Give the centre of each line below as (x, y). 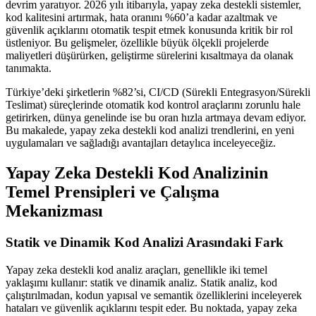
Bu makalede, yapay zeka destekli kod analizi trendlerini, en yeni (150, 130)
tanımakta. (29, 68)
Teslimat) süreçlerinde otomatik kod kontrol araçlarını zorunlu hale (153, 105)
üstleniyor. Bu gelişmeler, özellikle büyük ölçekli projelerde (137, 43)
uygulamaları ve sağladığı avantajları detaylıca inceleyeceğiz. (141, 143)
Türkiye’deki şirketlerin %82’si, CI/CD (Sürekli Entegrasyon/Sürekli (158, 92)
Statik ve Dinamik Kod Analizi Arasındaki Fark (145, 242)
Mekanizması (54, 211)
